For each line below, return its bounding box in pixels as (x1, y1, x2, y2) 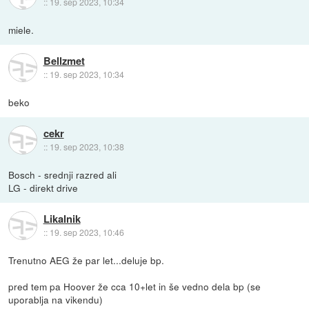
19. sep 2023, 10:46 (49, 226, 124, 239)
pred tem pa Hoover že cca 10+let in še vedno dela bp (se (8, 279, 261, 293)
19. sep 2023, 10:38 (49, 141, 124, 153)
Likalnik (43, 211, 81, 227)
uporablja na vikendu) (8, 292, 103, 306)
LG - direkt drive (8, 180, 79, 195)
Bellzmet (43, 53, 85, 69)
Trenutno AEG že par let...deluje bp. (8, 252, 165, 267)
